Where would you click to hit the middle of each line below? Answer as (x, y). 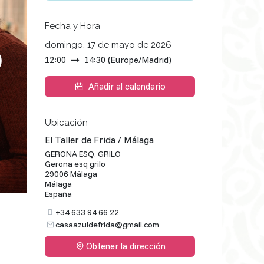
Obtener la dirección (126, 246)
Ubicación (66, 123)
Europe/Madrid (139, 60)
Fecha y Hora (72, 26)
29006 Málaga (71, 174)
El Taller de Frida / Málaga (99, 140)
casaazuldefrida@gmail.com (107, 225)
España (58, 194)
